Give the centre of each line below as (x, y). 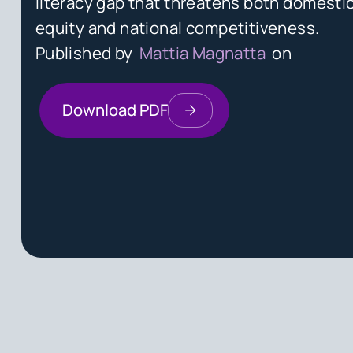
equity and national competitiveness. (177, 28)
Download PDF (115, 110)
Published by (89, 53)
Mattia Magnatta (203, 53)
